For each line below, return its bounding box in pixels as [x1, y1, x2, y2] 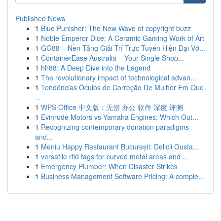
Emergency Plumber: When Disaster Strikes [41, 161, 178, 171]
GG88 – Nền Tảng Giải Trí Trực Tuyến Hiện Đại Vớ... [41, 43, 205, 53]
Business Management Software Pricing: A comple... [41, 171, 204, 181]
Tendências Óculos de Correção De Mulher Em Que [41, 82, 204, 92]
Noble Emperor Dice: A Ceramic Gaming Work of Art [41, 33, 204, 43]
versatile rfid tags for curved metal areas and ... [41, 151, 188, 161]
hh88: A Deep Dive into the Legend [41, 63, 150, 73]
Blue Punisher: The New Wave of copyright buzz [41, 23, 191, 33]
